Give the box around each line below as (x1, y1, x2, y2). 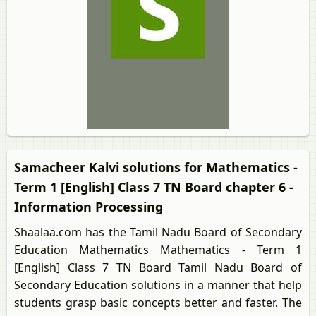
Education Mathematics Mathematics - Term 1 (14, 242, 302, 257)
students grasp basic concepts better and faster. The (14, 295, 302, 310)
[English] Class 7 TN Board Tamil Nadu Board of (14, 260, 302, 275)
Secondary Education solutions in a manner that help (14, 277, 302, 293)
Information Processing (14, 198, 163, 215)
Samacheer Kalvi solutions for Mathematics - (14, 159, 298, 176)
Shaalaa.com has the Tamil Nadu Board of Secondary (14, 224, 302, 240)
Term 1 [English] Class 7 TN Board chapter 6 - (14, 178, 293, 195)
